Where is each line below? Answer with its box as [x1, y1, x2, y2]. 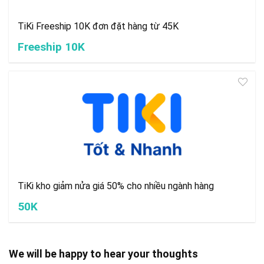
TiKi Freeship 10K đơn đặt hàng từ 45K [18, 20, 179, 32]
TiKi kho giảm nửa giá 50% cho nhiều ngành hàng [18, 180, 214, 192]
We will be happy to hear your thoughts [9, 247, 198, 260]
